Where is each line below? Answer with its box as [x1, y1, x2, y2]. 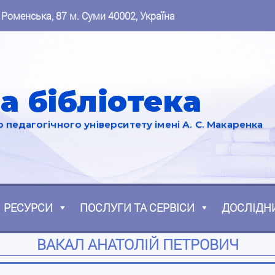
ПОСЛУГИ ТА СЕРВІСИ [80, 200, 195, 215]
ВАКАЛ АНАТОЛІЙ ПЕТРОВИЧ [36, 234, 239, 255]
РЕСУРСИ [4, 200, 53, 215]
